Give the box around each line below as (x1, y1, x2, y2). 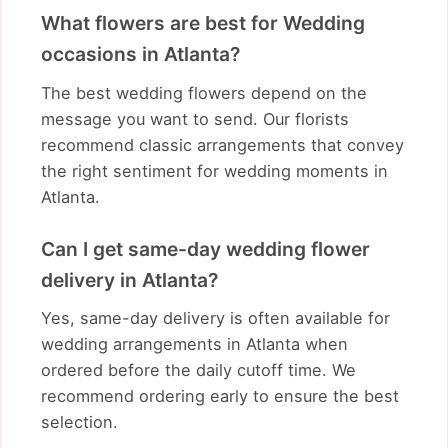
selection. (41, 412, 118, 433)
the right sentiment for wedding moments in (41, 160, 388, 181)
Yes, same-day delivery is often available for (41, 308, 390, 329)
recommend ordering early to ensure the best (41, 386, 399, 407)
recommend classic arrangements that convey (41, 134, 404, 155)
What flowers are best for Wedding (41, 11, 365, 36)
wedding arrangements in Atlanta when (41, 334, 348, 355)
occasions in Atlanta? (41, 42, 240, 67)
